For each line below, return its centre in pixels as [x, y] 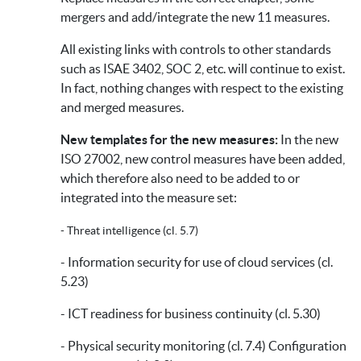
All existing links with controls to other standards [196, 50]
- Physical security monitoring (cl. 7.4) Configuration [203, 346]
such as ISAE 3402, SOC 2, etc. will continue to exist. [203, 69]
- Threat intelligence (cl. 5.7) [129, 231]
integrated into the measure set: [149, 198]
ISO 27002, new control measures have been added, [203, 159]
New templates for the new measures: [169, 140]
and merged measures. [124, 108]
